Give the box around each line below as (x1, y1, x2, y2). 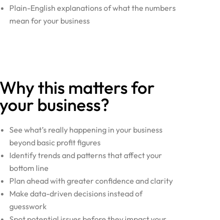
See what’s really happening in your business (9, 125, 163, 135)
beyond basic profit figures (9, 137, 101, 147)
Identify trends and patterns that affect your (9, 150, 163, 160)
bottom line (9, 163, 49, 173)
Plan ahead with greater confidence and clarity (9, 176, 173, 186)
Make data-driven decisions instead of (9, 189, 143, 198)
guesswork (9, 201, 47, 211)
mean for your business (9, 16, 90, 26)
